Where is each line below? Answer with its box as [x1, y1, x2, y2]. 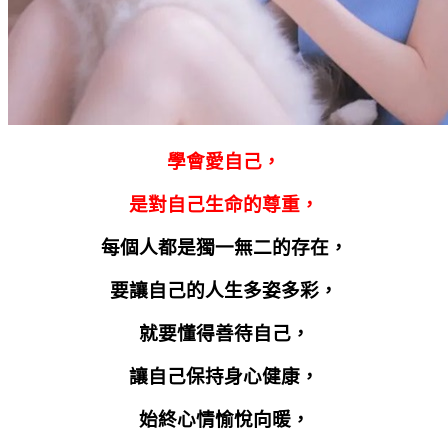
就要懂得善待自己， [138, 322, 310, 344]
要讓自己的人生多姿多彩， [110, 279, 338, 301]
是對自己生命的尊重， [129, 193, 319, 215]
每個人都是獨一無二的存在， [100, 236, 348, 258]
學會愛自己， [167, 150, 281, 172]
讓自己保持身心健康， [129, 365, 319, 387]
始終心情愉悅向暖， [138, 408, 310, 430]
